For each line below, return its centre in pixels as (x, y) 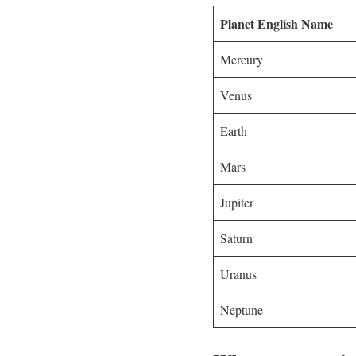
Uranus (238, 273)
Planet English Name (277, 23)
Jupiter (237, 202)
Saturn (236, 238)
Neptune (242, 309)
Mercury (242, 59)
